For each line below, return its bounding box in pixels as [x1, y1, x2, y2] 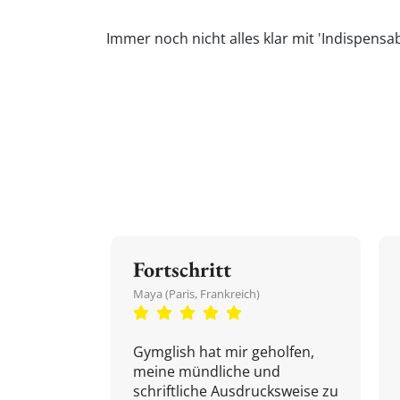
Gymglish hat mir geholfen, [133, 342, 314, 362]
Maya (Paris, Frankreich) [133, 286, 260, 302]
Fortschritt [133, 255, 231, 283]
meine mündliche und [133, 362, 280, 381]
